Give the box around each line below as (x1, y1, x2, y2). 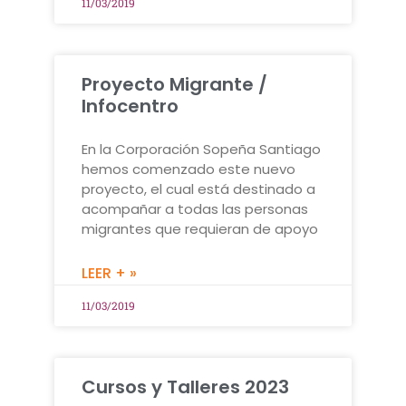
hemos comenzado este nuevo (82, 159, 295, 179)
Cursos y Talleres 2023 (82, 374, 289, 401)
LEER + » (82, 263, 137, 285)
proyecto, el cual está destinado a (82, 179, 315, 199)
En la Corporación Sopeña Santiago (82, 140, 321, 159)
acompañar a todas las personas (82, 199, 308, 219)
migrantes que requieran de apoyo (82, 219, 318, 239)
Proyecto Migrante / (82, 72, 267, 98)
